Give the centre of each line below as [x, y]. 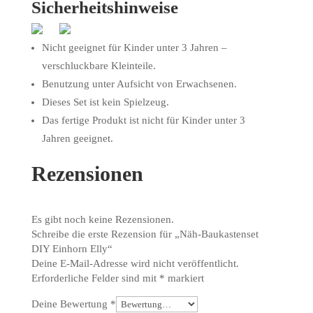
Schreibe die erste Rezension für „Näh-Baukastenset [145, 234]
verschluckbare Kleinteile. [99, 66]
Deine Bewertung [71, 304]
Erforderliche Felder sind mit [95, 278]
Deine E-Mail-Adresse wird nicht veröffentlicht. [135, 263]
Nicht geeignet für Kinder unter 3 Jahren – [134, 48]
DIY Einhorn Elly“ [72, 249]
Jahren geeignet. [77, 138]
